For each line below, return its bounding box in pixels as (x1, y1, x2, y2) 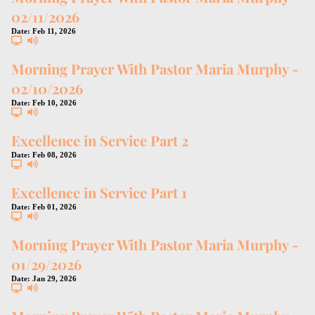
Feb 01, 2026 (32, 202, 77, 211)
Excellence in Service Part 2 (11, 130, 188, 150)
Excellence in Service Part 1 (11, 182, 187, 202)
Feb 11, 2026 (32, 26, 76, 35)
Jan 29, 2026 (32, 274, 77, 283)
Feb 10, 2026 (32, 98, 77, 107)
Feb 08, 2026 (32, 150, 77, 159)
